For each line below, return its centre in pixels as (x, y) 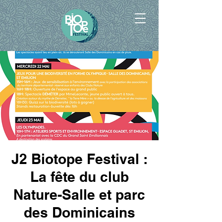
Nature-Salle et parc (79, 194)
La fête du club (79, 177)
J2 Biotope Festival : (79, 159)
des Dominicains (79, 212)
